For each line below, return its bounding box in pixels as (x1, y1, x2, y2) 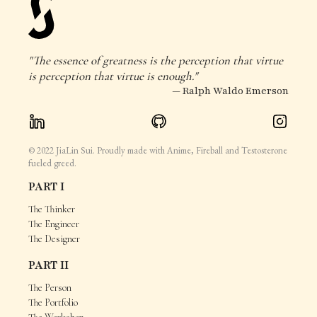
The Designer (28, 232, 80, 245)
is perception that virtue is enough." (28, 68, 197, 83)
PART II (28, 257, 69, 273)
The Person (28, 281, 71, 294)
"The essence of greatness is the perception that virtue (28, 52, 283, 68)
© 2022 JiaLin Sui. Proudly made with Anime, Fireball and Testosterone (28, 144, 287, 156)
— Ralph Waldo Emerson (172, 83, 289, 98)
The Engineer (28, 217, 79, 230)
